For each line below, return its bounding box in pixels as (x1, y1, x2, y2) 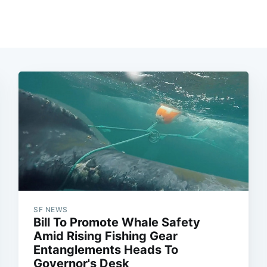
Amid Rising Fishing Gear (33, 228, 178, 243)
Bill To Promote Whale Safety (33, 215, 201, 229)
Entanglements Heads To (33, 242, 179, 257)
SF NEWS (33, 204, 68, 214)
